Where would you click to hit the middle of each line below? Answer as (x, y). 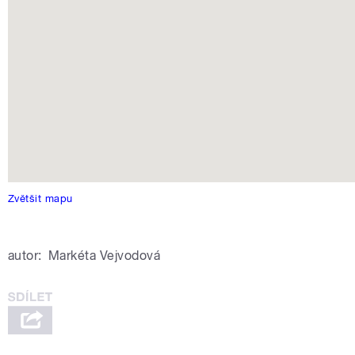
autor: (25, 255)
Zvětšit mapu (40, 198)
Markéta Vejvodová (104, 255)
